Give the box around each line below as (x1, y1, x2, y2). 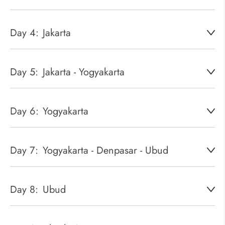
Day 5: (10, 65, 38, 79)
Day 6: (10, 104, 39, 119)
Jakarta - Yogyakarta (43, 65, 125, 79)
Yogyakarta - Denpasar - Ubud (43, 143, 168, 158)
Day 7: (10, 143, 38, 158)
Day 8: (10, 182, 38, 197)
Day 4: (10, 26, 39, 40)
